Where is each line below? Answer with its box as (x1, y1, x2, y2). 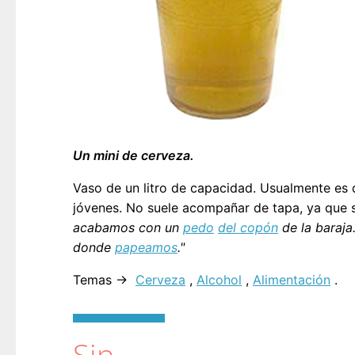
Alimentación (253, 272, 330, 288)
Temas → (73, 272, 132, 288)
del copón (218, 219, 278, 235)
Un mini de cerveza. (73, 147, 194, 163)
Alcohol (197, 272, 242, 288)
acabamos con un (73, 219, 183, 235)
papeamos (115, 239, 177, 255)
